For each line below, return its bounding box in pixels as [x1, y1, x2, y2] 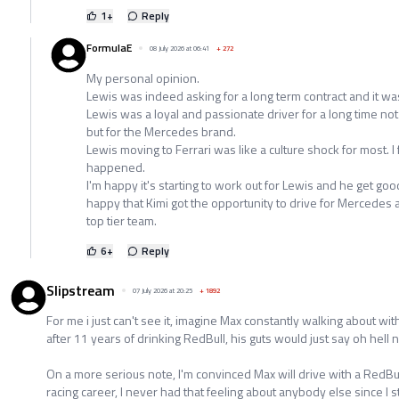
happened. [86, 157, 145, 176]
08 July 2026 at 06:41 [150, 42, 209, 53]
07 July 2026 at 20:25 [133, 284, 192, 296]
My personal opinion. [86, 68, 199, 87]
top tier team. [86, 210, 157, 230]
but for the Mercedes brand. [86, 121, 236, 141]
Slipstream [46, 279, 115, 301]
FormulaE [86, 38, 132, 56]
